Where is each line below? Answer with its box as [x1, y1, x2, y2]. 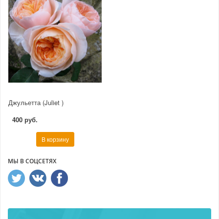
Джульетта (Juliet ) [8, 97, 64, 107]
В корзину [41, 134, 69, 143]
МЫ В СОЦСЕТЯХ [8, 156, 56, 165]
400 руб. [12, 114, 38, 124]
